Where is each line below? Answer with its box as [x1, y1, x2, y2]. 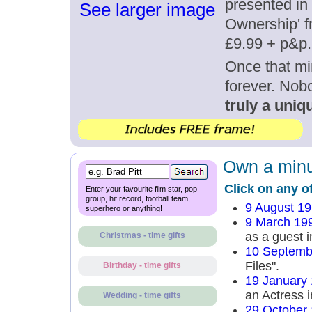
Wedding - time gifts [103, 291, 181, 299]
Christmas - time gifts [99, 231, 185, 240]
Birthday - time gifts [103, 261, 181, 270]
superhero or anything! [85, 204, 162, 212]
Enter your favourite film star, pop [85, 185, 197, 193]
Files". [244, 259, 279, 273]
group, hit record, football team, [85, 194, 190, 203]
